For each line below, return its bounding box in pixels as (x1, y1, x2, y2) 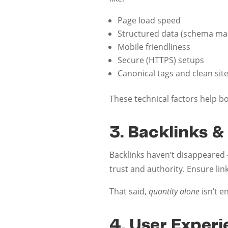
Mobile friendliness (118, 41, 191, 52)
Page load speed (118, 14, 181, 26)
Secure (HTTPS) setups (118, 54, 205, 66)
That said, (109, 185, 149, 197)
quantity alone (149, 185, 200, 197)
